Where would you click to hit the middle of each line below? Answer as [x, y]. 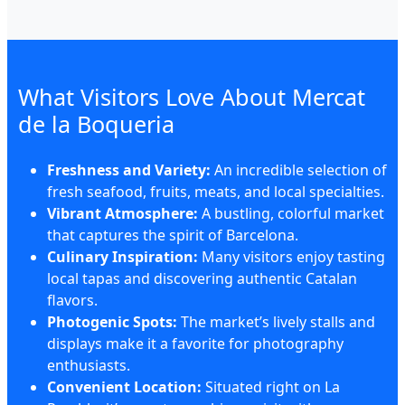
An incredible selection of [299, 170]
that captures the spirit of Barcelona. [173, 235]
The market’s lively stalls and [276, 322]
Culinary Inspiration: [122, 257]
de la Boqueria [96, 124]
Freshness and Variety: [129, 170]
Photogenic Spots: [112, 322]
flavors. [72, 300]
